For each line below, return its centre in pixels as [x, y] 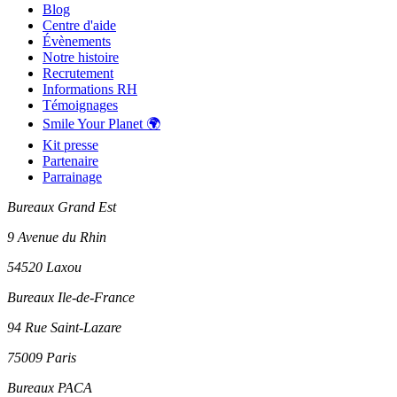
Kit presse [70, 145]
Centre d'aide [79, 26]
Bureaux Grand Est [62, 207]
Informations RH [90, 90]
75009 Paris [42, 358]
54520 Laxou [44, 268]
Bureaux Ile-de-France [71, 298]
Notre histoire [81, 58]
